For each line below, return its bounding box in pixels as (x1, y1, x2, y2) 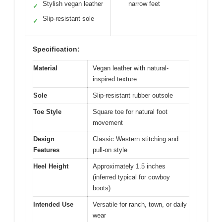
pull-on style (93, 146, 127, 154)
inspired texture (93, 75, 137, 83)
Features (33, 146, 59, 154)
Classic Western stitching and (93, 135, 178, 143)
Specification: (33, 45, 80, 53)
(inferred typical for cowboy (93, 173, 170, 181)
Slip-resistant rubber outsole (93, 91, 173, 99)
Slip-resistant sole (43, 14, 94, 22)
